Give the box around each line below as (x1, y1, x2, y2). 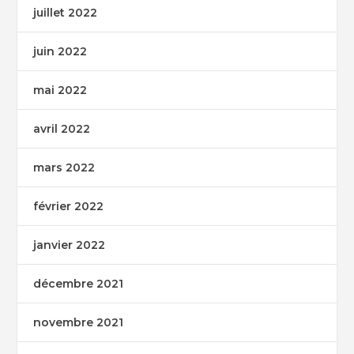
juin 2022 (33, 44, 88, 59)
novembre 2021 (33, 315, 124, 330)
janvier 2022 (33, 238, 106, 253)
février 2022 (33, 199, 104, 214)
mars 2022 (33, 160, 96, 175)
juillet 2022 (33, 6, 98, 21)
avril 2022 (33, 122, 91, 137)
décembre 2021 (33, 277, 124, 292)
